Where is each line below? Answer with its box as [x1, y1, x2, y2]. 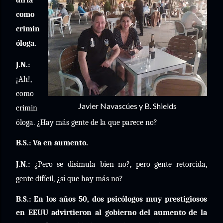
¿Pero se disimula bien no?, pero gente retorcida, [30, 160, 207, 169]
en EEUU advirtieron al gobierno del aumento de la [16, 208, 207, 217]
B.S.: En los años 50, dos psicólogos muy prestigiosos [16, 195, 207, 204]
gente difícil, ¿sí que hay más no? [16, 174, 123, 183]
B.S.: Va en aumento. [16, 138, 88, 147]
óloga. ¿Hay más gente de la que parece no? [16, 118, 157, 127]
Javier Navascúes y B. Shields [78, 101, 177, 111]
